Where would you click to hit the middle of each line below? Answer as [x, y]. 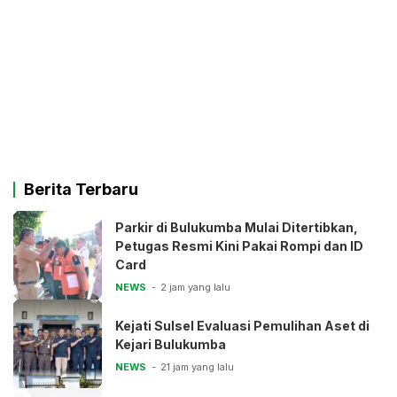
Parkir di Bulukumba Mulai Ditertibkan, [237, 228]
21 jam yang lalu [197, 366]
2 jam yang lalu [195, 288]
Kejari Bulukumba [171, 344]
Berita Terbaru [81, 190]
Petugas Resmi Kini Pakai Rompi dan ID [239, 246]
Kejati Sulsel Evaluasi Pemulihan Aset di [242, 325]
